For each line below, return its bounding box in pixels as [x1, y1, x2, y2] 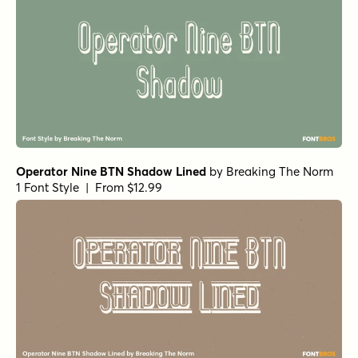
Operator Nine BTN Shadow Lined [16, 163, 206, 179]
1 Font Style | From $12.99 [16, 179, 162, 195]
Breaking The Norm [226, 163, 333, 179]
